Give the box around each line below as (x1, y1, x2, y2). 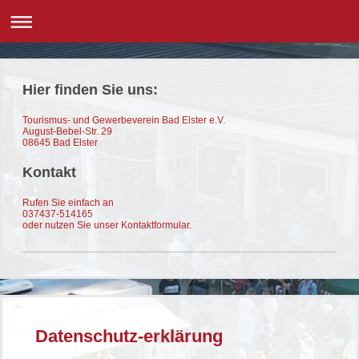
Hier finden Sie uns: (22, 81, 158, 98)
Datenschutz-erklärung (35, 325, 223, 346)
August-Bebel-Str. (22, 125, 99, 137)
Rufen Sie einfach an (22, 197, 114, 209)
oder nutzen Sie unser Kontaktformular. (22, 220, 192, 232)
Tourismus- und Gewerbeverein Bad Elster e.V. (22, 114, 225, 126)
